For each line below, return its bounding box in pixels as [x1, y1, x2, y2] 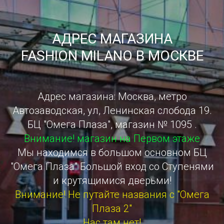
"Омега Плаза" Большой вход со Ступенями [10, 160, 214, 172]
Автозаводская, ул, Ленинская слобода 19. [12, 104, 212, 116]
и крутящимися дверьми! [52, 174, 171, 186]
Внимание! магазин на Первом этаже [24, 132, 200, 144]
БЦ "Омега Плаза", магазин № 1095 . [27, 118, 197, 130]
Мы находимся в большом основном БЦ [17, 146, 207, 158]
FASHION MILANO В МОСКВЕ [20, 47, 203, 64]
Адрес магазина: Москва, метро [37, 90, 187, 102]
